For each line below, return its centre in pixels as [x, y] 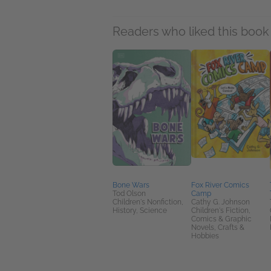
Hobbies [205, 236]
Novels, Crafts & [218, 228]
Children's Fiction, [221, 211]
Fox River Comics [220, 185]
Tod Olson [129, 194]
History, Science [140, 211]
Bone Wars [131, 185]
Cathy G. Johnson [220, 202]
